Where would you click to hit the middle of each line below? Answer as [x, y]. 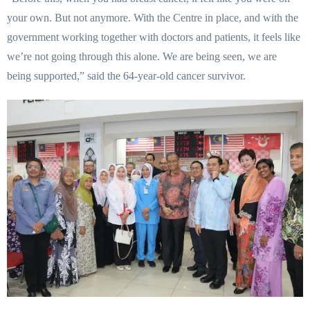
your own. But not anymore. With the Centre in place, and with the [153, 18]
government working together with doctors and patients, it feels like [154, 37]
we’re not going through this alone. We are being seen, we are [142, 57]
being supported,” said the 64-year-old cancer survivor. [126, 76]
